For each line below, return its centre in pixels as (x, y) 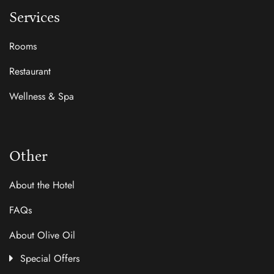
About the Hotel (42, 185)
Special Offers (50, 258)
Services (35, 17)
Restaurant (30, 71)
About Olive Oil (42, 235)
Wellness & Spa (42, 96)
